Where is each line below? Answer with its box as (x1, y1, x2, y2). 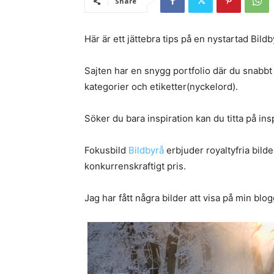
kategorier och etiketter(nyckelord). (84, 81, 238, 93)
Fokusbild (84, 144, 128, 157)
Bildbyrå (128, 144, 166, 157)
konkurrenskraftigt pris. (84, 160, 186, 172)
